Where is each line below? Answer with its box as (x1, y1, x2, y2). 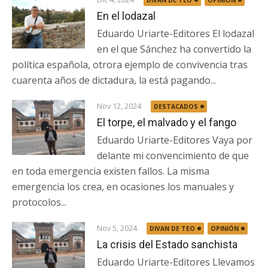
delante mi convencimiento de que (97, 149, 249, 162)
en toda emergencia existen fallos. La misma (12, 165, 209, 178)
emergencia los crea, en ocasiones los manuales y (12, 180, 234, 193)
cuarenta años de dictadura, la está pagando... (12, 74, 216, 87)
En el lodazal (97, 10, 156, 22)
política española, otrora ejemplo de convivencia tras (12, 58, 248, 71)
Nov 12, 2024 (97, 100, 142, 111)
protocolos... (12, 196, 66, 209)
